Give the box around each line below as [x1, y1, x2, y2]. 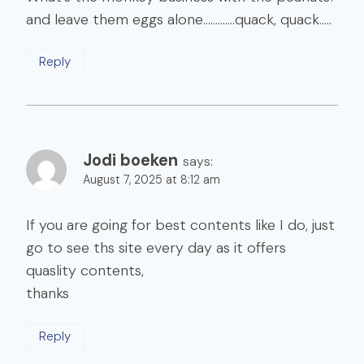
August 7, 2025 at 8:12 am [83, 171, 220, 187]
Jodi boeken [83, 149, 178, 171]
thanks [26, 284, 69, 304]
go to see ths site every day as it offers [26, 238, 286, 258]
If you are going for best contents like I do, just [26, 215, 335, 236]
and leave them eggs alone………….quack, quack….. [26, 9, 331, 29]
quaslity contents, [26, 261, 144, 281]
